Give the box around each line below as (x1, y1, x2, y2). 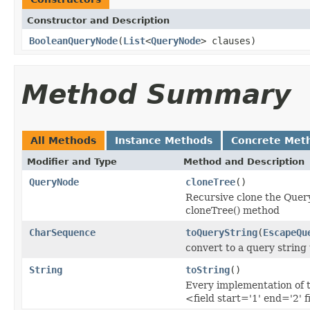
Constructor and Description (27, 15, 170, 26)
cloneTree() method (185, 204, 280, 216)
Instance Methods (115, 134, 212, 146)
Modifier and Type (27, 156, 117, 167)
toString (185, 264, 230, 275)
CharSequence (29, 226, 95, 238)
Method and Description (183, 156, 304, 167)
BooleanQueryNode (29, 35, 118, 46)
